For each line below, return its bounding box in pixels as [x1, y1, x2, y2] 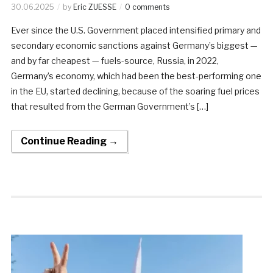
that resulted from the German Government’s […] [10, 101, 208, 112]
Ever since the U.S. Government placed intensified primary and [10, 24, 261, 35]
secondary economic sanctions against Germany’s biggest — [10, 40, 258, 51]
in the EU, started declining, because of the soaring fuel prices [10, 85, 260, 96]
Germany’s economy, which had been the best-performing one [10, 70, 261, 81]
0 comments [124, 2, 169, 12]
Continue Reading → [20, 135, 118, 147]
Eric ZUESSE [73, 2, 116, 12]
